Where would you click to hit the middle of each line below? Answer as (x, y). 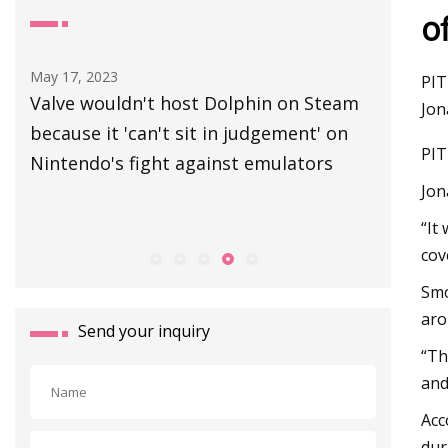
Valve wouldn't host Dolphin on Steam (194, 102)
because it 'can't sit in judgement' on (189, 132)
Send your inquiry (144, 330)
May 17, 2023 (74, 76)
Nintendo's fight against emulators (181, 162)
